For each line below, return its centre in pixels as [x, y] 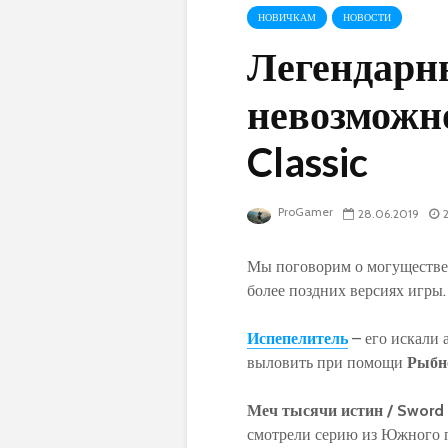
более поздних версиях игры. [346, 290]
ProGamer [304, 212]
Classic [307, 161]
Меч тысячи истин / [322, 410]
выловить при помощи [327, 362]
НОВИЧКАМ [287, 17]
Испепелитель [297, 338]
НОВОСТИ [367, 17]
